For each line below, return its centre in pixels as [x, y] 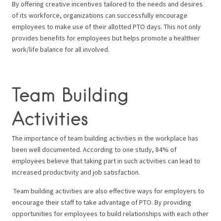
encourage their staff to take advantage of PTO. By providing [102, 203]
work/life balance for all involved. [61, 50]
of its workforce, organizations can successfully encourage [100, 16]
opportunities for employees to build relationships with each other [110, 214]
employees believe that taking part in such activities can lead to [106, 161]
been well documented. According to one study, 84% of [94, 150]
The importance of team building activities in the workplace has [105, 138]
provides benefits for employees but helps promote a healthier [106, 38]
